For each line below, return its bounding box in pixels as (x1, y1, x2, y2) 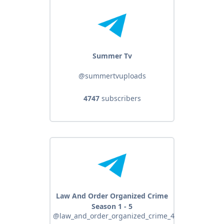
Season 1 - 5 (91, 201, 132, 211)
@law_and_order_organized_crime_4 (53, 211, 174, 221)
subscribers (99, 93, 141, 103)
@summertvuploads (78, 71, 146, 81)
